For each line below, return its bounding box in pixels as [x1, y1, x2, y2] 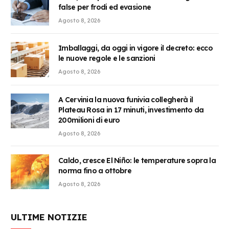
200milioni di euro [58, 115, 120, 125]
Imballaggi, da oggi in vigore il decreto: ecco [58, 43, 213, 53]
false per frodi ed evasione [58, 3, 151, 12]
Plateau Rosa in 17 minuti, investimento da [58, 105, 204, 114]
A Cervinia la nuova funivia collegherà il [58, 95, 193, 104]
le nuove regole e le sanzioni [58, 54, 155, 63]
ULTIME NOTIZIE [11, 211, 87, 222]
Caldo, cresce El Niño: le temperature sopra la [58, 155, 216, 165]
